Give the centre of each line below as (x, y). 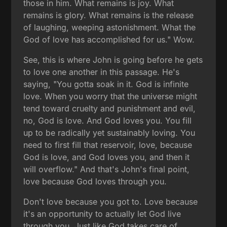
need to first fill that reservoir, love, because (108, 145)
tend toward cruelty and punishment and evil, (110, 108)
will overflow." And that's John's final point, (107, 169)
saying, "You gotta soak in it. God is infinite (106, 84)
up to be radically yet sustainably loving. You (109, 133)
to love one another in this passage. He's (102, 72)
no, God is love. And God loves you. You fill (108, 120)
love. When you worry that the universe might (110, 96)
